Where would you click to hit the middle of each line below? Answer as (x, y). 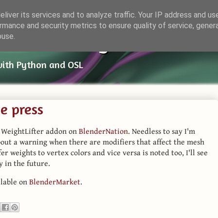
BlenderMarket (55, 182)
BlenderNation (103, 131)
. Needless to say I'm (162, 131)
